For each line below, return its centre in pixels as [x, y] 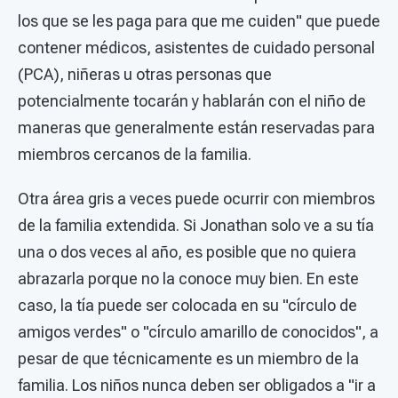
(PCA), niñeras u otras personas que [145, 74]
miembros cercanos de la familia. [135, 154]
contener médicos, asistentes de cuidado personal [196, 47]
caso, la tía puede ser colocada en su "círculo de [187, 305]
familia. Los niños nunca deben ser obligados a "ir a [197, 385]
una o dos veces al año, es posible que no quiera [187, 251]
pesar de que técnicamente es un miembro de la [188, 358]
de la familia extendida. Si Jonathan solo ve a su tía [196, 225]
